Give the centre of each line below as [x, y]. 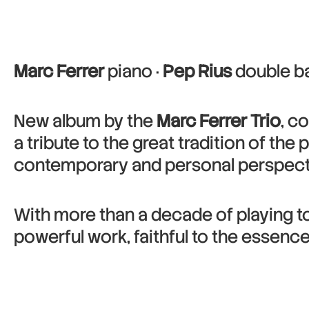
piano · [133, 71]
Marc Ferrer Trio [219, 121]
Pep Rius [197, 71]
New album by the [85, 121]
